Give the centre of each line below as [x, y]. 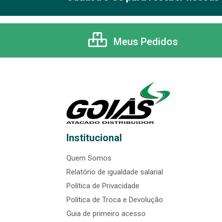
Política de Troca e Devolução [115, 200]
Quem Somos [89, 158]
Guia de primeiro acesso [106, 214]
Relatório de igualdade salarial [115, 172]
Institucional [94, 138]
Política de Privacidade [103, 186]
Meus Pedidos [144, 42]
